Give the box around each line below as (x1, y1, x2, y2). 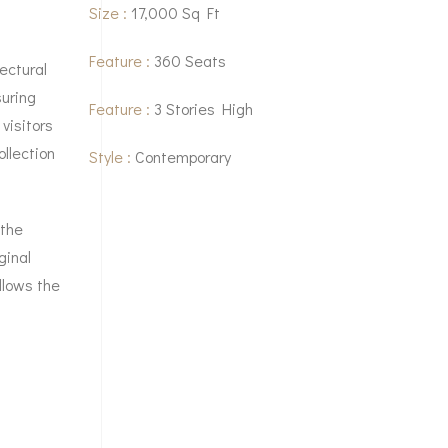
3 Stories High (154, 98, 254, 120)
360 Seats (154, 50, 227, 72)
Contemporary (135, 146, 232, 168)
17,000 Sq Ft (131, 2, 221, 24)
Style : (89, 146, 136, 168)
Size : (89, 2, 132, 24)
